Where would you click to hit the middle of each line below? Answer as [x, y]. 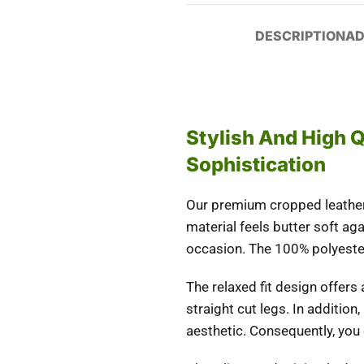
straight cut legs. [239, 309]
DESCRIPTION [300, 36]
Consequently [291, 331]
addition [332, 309]
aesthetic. [218, 331]
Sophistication [256, 165]
